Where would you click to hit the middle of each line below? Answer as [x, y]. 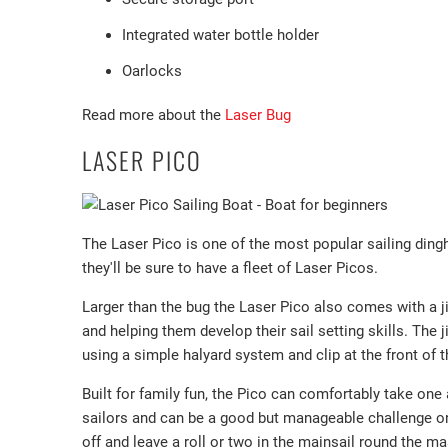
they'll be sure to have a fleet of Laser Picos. [230, 268]
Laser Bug [258, 115]
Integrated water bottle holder [222, 35]
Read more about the [153, 115]
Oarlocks [152, 71]
